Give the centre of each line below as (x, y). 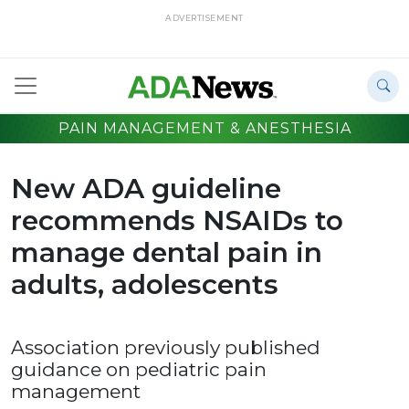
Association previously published (166, 348)
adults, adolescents (145, 284)
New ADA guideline (146, 189)
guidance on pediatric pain (139, 370)
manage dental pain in (167, 252)
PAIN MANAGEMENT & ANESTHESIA (204, 129)
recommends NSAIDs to (177, 220)
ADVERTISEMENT (204, 18)
